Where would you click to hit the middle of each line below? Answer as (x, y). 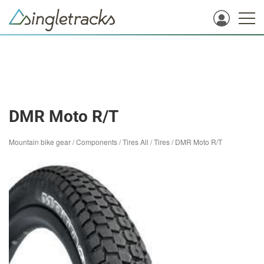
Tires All (136, 142)
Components (97, 142)
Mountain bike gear (40, 142)
